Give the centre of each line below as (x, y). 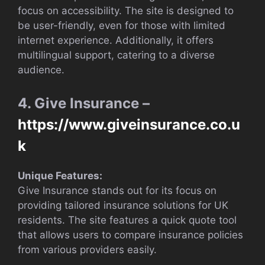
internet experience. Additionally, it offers (116, 41)
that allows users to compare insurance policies (130, 235)
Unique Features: (60, 175)
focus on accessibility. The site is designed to (126, 11)
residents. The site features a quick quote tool (127, 220)
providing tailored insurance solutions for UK (123, 205)
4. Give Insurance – (84, 103)
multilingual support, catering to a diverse (116, 55)
